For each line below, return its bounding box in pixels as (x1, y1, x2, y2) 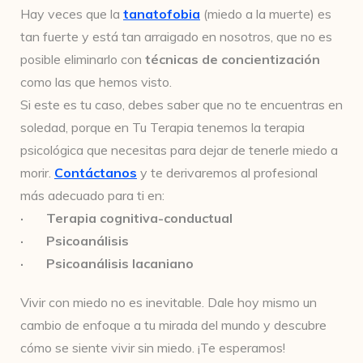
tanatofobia (123, 6, 200, 22)
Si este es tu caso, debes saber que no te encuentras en (20, 96, 343, 113)
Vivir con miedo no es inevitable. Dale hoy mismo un (20, 294, 317, 310)
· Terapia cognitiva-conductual (20, 210, 233, 226)
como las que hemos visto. (20, 74, 175, 90)
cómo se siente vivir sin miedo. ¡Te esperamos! (20, 340, 285, 356)
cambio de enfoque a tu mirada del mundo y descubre (20, 317, 327, 333)
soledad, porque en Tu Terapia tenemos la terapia (20, 119, 305, 135)
